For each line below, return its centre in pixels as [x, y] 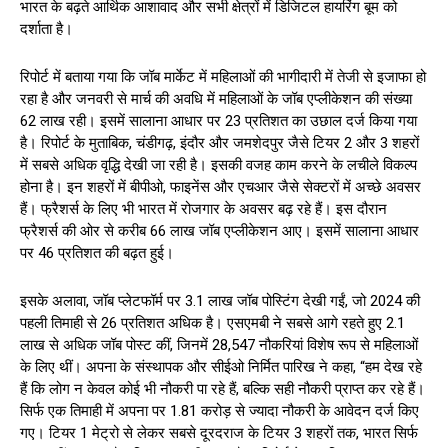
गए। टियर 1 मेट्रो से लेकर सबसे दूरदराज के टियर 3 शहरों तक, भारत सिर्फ [219, 432]
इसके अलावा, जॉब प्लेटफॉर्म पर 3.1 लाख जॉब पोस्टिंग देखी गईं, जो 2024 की [220, 300]
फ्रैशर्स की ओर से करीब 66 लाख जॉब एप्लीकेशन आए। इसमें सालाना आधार [219, 230]
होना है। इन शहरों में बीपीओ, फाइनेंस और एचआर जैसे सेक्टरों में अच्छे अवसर [220, 186]
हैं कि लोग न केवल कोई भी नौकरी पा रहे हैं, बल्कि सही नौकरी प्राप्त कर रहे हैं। [222, 388]
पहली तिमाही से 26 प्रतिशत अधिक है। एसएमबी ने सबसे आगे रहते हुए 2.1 [212, 322]
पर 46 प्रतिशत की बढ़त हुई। [97, 252]
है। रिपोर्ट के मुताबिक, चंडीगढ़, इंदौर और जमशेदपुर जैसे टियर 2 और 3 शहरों [219, 142]
